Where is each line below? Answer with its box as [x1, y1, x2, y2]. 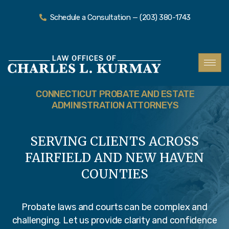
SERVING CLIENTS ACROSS [30, 133, 199, 149]
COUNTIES [81, 166, 148, 182]
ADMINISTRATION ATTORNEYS [52, 99, 179, 111]
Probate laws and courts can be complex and [21, 201, 208, 213]
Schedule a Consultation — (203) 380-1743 [50, 13, 191, 22]
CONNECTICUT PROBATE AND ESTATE [36, 88, 195, 100]
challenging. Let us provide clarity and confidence [12, 214, 217, 226]
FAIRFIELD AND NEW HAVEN [25, 149, 204, 166]
